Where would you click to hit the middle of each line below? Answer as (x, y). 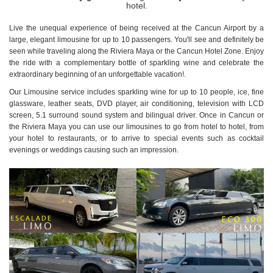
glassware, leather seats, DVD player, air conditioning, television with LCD (136, 103)
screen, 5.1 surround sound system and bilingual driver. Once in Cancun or (136, 115)
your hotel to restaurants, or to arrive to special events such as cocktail (136, 138)
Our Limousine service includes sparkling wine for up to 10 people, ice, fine (136, 92)
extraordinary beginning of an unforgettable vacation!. (97, 74)
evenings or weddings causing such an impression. (94, 150)
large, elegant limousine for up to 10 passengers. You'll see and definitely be (136, 39)
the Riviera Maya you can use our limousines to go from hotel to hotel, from (136, 126)
